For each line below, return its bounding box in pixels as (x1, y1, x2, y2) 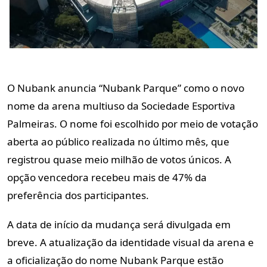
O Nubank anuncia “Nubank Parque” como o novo (7, 80, 244, 95)
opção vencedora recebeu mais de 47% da (7, 170, 207, 184)
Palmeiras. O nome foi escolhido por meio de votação (7, 116, 258, 131)
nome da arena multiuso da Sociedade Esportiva (7, 98, 235, 113)
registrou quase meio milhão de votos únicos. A (7, 152, 231, 166)
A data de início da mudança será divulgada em (7, 217, 231, 231)
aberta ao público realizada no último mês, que (7, 134, 229, 148)
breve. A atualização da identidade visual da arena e (7, 235, 254, 249)
